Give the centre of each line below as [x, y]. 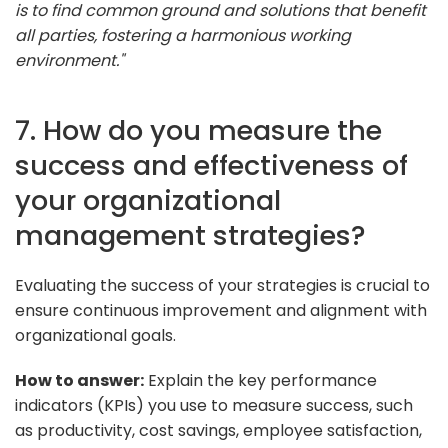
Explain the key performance [260, 380]
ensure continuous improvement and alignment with [221, 310]
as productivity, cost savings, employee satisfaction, [218, 430]
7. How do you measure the [198, 130]
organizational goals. [95, 335]
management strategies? [190, 235]
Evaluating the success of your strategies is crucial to [222, 285]
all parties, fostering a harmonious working [183, 35]
